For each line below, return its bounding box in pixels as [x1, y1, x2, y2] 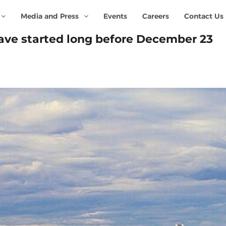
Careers [142, 12, 169, 21]
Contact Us [184, 12, 223, 21]
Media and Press [20, 12, 79, 21]
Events [103, 12, 127, 21]
